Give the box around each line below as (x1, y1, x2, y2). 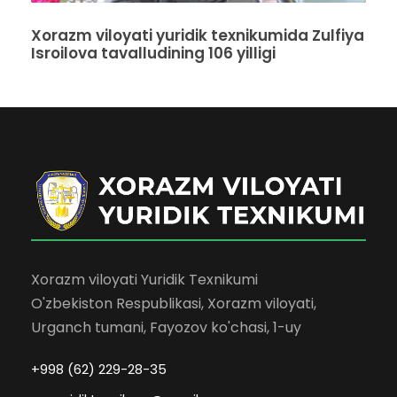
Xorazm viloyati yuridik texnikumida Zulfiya (31, 25, 364, 47)
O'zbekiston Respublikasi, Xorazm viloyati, (31, 292, 316, 314)
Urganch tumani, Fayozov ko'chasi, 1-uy (31, 316, 301, 338)
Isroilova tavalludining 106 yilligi (31, 43, 276, 65)
